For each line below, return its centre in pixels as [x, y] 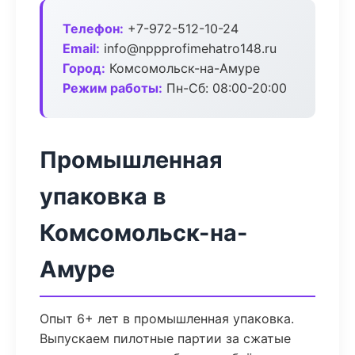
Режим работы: [113, 88]
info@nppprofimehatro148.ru [188, 48]
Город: [84, 68]
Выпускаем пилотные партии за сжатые [165, 338]
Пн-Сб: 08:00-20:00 [225, 88]
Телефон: [93, 29]
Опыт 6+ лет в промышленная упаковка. [167, 319]
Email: [81, 48]
